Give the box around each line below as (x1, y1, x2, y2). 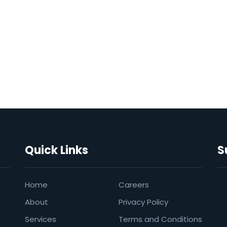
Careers (118, 179, 149, 190)
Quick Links (24, 142, 88, 158)
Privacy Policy (118, 197, 168, 207)
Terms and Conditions (118, 214, 202, 224)
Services (24, 214, 56, 224)
